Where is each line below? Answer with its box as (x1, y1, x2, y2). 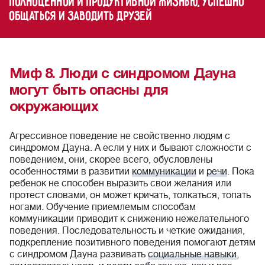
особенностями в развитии (9, 166, 132, 177)
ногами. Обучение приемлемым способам (9, 202, 196, 212)
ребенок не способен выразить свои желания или (9, 178, 231, 189)
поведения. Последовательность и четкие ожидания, (9, 225, 245, 236)
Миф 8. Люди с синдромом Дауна (9, 68, 236, 81)
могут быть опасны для (9, 85, 168, 98)
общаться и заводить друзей (9, 9, 153, 24)
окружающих (9, 101, 98, 114)
